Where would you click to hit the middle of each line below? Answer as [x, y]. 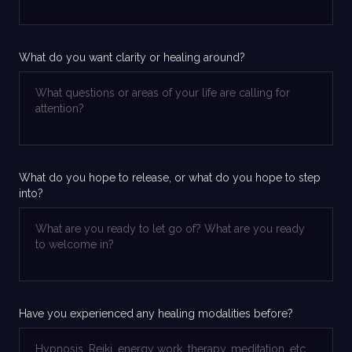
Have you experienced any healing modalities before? [156, 313]
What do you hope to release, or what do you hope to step [170, 178]
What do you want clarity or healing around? [132, 57]
